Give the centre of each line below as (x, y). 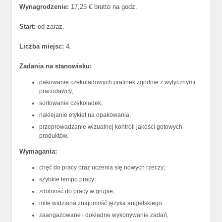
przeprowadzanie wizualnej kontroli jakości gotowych (111, 127)
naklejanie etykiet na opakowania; (85, 115)
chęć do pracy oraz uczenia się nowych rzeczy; (102, 167)
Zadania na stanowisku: (56, 66)
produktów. (54, 136)
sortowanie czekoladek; (71, 103)
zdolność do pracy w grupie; (77, 191)
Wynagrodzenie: (44, 7)
